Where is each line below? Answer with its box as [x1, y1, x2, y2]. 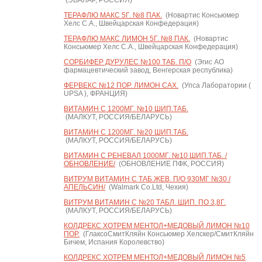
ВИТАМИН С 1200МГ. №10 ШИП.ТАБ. [63, 105, 188, 113]
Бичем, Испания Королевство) [63, 238, 164, 246]
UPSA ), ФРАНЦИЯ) [63, 89, 127, 98]
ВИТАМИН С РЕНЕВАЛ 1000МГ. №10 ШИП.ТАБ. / [63, 151, 227, 160]
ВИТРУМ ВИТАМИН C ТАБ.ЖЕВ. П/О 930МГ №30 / [63, 175, 230, 183]
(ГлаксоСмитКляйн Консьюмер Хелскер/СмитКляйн [79, 230, 254, 238]
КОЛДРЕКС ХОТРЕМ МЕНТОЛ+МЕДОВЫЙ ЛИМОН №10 [63, 222, 250, 230]
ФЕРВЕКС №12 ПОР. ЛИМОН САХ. [63, 81, 178, 89]
